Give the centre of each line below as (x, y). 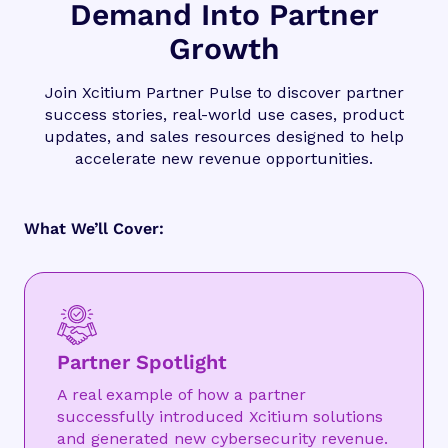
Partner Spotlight (142, 362)
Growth (224, 49)
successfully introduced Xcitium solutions (220, 417)
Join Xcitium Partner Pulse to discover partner (224, 93)
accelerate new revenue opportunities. (224, 159)
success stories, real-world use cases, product (224, 115)
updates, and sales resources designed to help (224, 137)
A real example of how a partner (181, 395)
